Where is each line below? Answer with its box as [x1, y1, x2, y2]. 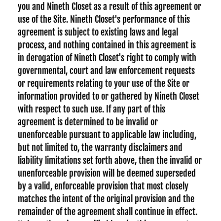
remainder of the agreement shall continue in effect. [18, 206, 197, 217]
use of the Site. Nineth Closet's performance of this [18, 14, 190, 25]
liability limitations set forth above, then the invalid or [18, 155, 202, 166]
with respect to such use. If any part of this [18, 104, 165, 114]
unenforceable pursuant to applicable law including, [18, 129, 196, 140]
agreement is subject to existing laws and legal [18, 27, 178, 37]
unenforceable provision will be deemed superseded [18, 168, 196, 179]
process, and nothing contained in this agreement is [18, 39, 196, 50]
